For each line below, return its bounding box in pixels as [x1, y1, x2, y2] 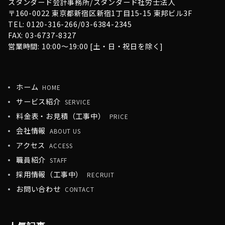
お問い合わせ [16, 184, 61, 194]
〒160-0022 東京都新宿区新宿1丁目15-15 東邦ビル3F [8, 8, 192, 18]
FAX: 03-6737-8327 [8, 30, 76, 40]
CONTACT [64, 185, 94, 193]
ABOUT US [50, 127, 81, 135]
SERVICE [64, 98, 91, 106]
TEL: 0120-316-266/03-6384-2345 [8, 19, 132, 29]
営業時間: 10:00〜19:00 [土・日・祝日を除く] [8, 41, 164, 51]
